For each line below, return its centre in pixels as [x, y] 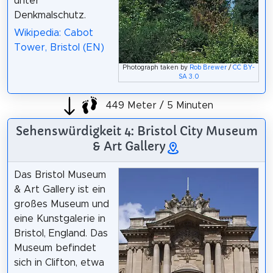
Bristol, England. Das [61, 234]
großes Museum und [61, 204]
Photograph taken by [156, 68]
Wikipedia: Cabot [53, 33]
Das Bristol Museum [60, 175]
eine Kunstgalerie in [59, 219]
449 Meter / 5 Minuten [158, 105]
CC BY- [244, 68]
